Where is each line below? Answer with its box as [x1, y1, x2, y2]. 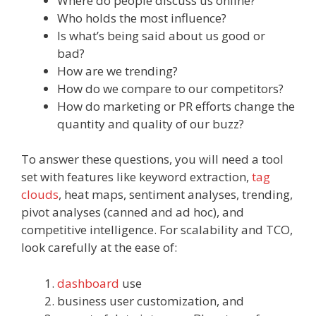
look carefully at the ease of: [21, 239, 177, 256]
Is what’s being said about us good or [57, 27, 265, 44]
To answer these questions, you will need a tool [21, 151, 284, 168]
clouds [21, 186, 59, 203]
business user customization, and [57, 292, 244, 309]
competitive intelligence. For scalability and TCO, [21, 221, 293, 238]
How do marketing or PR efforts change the [57, 97, 295, 114]
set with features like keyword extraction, [21, 169, 252, 186]
